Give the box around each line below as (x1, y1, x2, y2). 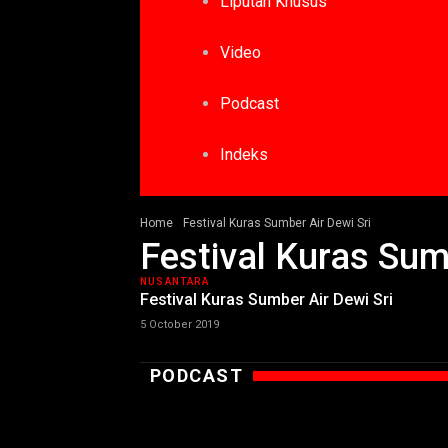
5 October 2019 (140, 318, 219, 331)
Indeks (220, 145, 268, 164)
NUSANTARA (140, 276, 209, 287)
